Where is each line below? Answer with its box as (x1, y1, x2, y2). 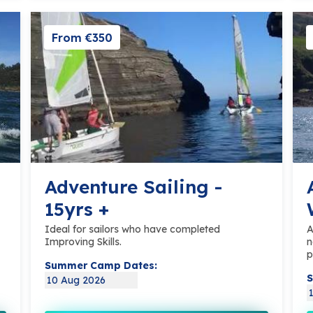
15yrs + (45, 198, 109, 221)
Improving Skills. (45, 235, 122, 249)
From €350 (52, 30, 112, 45)
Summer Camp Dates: (45, 259, 157, 272)
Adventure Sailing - (45, 175, 222, 199)
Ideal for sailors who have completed (45, 223, 220, 236)
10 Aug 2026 (47, 274, 105, 287)
